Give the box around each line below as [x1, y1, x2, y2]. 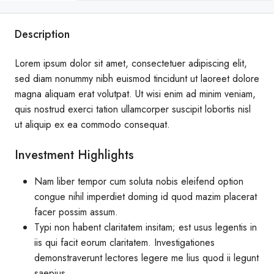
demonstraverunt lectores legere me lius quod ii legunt [34, 251, 259, 265]
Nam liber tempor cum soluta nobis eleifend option [34, 174, 243, 188]
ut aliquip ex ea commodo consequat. [15, 117, 170, 131]
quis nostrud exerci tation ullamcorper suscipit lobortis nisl [15, 102, 251, 116]
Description [15, 26, 70, 42]
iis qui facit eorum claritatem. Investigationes [34, 235, 215, 250]
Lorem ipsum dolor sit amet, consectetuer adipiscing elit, [15, 56, 247, 70]
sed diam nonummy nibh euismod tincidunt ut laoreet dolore [15, 72, 259, 86]
